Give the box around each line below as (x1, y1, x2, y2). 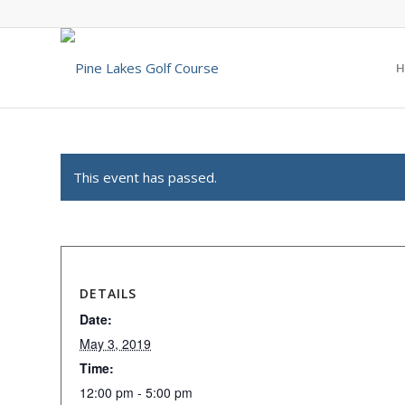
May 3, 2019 (80, 334, 151, 353)
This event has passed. (73, 168, 217, 186)
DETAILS (80, 285, 137, 302)
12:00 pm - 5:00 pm (80, 383, 193, 401)
